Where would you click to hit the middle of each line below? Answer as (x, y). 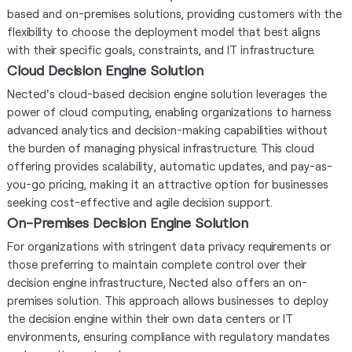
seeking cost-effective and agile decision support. (139, 202)
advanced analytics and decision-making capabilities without (167, 129)
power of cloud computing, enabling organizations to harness (169, 111)
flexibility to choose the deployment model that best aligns (163, 31)
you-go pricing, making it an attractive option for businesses (167, 183)
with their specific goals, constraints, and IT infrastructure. (161, 49)
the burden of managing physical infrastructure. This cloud (160, 147)
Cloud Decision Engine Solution (105, 70)
